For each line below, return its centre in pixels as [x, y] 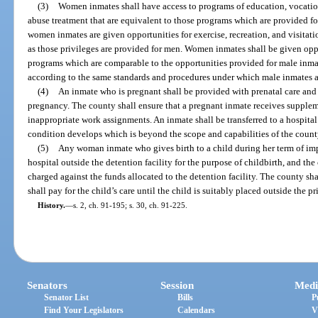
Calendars [197, 311]
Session [177, 286]
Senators [48, 286]
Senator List [67, 298]
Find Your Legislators [84, 311]
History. [51, 205]
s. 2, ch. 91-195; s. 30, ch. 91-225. [130, 205]
